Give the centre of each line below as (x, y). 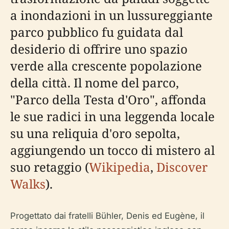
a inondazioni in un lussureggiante (111, 15)
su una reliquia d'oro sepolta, (95, 133)
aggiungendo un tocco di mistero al (112, 150)
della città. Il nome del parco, (95, 82)
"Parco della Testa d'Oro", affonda (108, 99)
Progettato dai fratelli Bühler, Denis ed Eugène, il (107, 215)
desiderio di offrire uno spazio (99, 49)
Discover (182, 167)
